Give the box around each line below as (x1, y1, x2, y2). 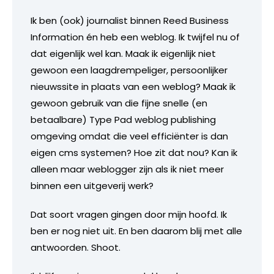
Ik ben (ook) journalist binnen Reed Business (31, 13, 229, 27)
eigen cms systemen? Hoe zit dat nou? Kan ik (31, 146, 237, 159)
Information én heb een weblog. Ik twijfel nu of (31, 30, 240, 43)
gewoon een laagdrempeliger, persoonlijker (31, 63, 228, 76)
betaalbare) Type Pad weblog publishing (31, 113, 216, 126)
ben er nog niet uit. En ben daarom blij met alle (31, 224, 242, 237)
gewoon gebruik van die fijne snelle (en (31, 96, 207, 109)
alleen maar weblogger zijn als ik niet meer (31, 162, 224, 176)
